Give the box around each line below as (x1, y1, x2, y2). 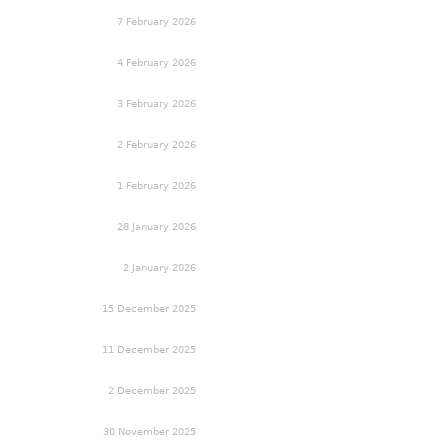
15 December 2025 (102, 302, 196, 314)
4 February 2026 (117, 56, 196, 68)
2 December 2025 (108, 384, 196, 396)
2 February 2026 (117, 138, 196, 150)
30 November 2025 (103, 425, 196, 437)
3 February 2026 (117, 97, 196, 109)
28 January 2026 (117, 220, 196, 232)
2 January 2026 (123, 261, 196, 273)
